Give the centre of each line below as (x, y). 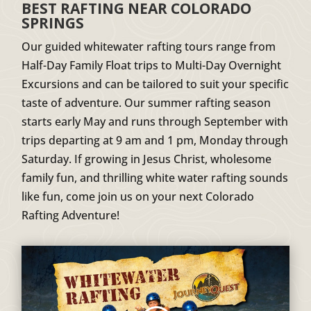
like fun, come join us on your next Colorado (138, 196)
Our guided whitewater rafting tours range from (149, 46)
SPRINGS (53, 23)
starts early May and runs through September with (155, 121)
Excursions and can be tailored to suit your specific (155, 84)
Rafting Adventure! (71, 215)
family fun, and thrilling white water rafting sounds (155, 177)
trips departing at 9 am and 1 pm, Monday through (155, 140)
